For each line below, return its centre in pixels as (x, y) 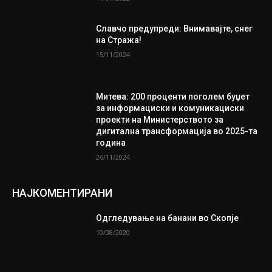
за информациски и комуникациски (170, 108)
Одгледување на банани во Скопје (168, 218)
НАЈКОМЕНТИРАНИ (62, 192)
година (111, 142)
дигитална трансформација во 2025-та (177, 131)
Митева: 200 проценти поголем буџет (173, 96)
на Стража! (119, 40)
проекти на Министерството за (160, 119)
